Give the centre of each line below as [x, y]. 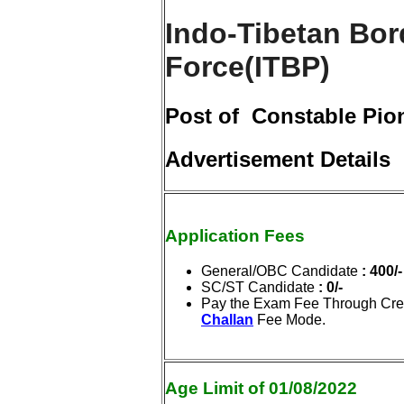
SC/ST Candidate [258, 288]
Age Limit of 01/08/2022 [261, 389]
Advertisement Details [278, 159]
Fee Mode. [289, 320]
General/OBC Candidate [280, 271]
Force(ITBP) [248, 67]
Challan [227, 320]
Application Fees [235, 236]
